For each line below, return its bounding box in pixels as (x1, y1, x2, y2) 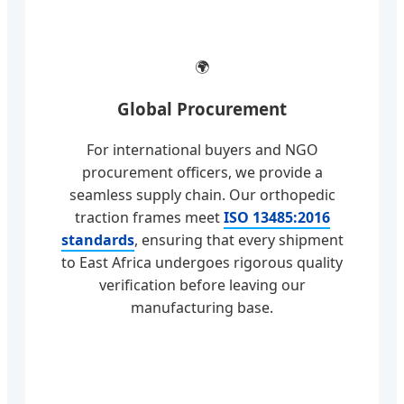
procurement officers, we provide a (81, 161, 323, 182)
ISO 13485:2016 (223, 207, 330, 227)
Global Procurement (117, 96, 287, 120)
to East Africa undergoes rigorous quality (61, 252, 343, 272)
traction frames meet (74, 207, 224, 227)
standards (60, 229, 134, 250)
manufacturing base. (131, 297, 273, 317)
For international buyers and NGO (86, 139, 318, 160)
